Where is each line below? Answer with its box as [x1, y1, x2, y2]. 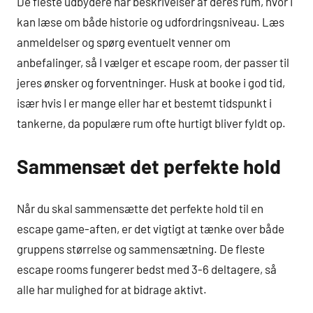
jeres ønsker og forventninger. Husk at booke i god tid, [17, 75, 285, 90]
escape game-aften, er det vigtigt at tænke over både [17, 221, 284, 235]
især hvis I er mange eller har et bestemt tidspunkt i [17, 96, 272, 110]
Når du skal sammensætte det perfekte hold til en [17, 201, 263, 215]
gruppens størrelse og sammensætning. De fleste [17, 241, 265, 256]
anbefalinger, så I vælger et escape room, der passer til [17, 55, 289, 70]
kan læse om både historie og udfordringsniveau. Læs [17, 15, 284, 29]
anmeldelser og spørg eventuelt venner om [17, 35, 231, 50]
